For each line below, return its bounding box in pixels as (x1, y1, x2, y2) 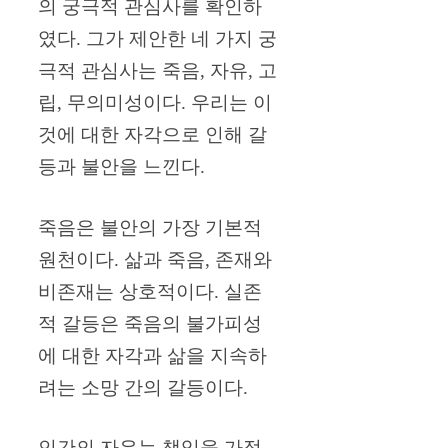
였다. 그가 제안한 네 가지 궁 (38, 28, 277, 50)
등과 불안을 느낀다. (38, 156, 205, 178)
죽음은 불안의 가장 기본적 (38, 216, 262, 238)
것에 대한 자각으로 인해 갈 (38, 124, 267, 146)
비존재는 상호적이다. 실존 (38, 280, 262, 302)
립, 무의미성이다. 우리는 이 (38, 92, 272, 114)
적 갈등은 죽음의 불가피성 (38, 312, 262, 334)
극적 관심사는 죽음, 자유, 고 (38, 60, 277, 82)
